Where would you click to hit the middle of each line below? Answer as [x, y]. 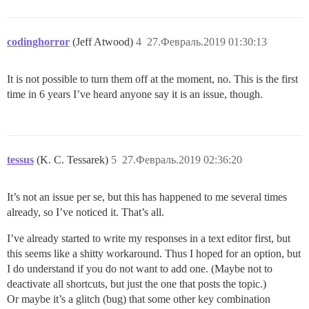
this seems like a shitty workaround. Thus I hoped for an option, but [154, 253]
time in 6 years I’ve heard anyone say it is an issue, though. [135, 94]
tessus [20, 159]
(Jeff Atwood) [104, 41]
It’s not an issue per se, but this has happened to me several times [147, 197]
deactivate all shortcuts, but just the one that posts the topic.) [137, 283]
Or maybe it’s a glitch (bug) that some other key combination [139, 299]
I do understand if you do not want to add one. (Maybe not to [140, 268]
